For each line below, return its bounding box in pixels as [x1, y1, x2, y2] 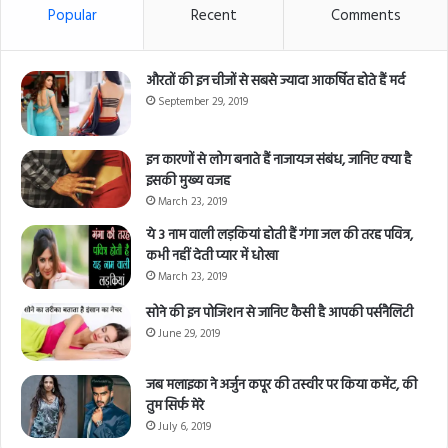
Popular [47, 3, 97, 28]
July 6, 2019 [158, 418, 211, 437]
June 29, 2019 [158, 325, 220, 344]
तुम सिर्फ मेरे [146, 395, 204, 419]
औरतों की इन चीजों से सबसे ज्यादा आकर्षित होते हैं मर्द [146, 69, 405, 93]
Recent [190, 3, 237, 28]
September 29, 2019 [158, 92, 248, 111]
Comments [330, 3, 401, 28]
